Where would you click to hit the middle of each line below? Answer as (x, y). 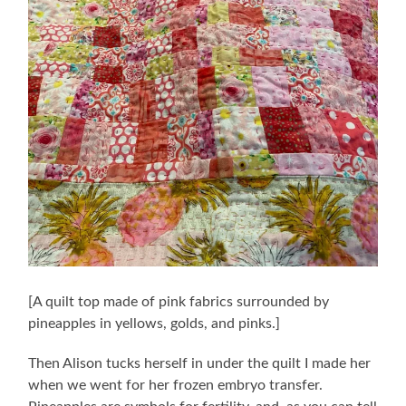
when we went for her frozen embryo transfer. (176, 386)
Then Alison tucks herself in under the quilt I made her (200, 364)
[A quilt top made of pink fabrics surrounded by (179, 302)
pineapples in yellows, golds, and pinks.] (155, 324)
